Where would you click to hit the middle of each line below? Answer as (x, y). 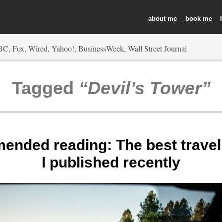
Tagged (45, 88)
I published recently (111, 162)
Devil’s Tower (144, 88)
